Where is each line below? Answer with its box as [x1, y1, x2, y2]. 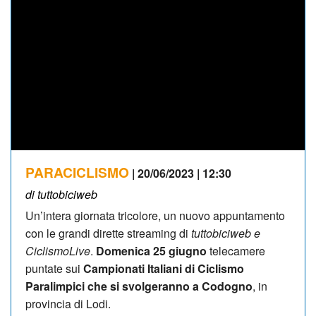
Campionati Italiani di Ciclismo [80, 260, 244, 276]
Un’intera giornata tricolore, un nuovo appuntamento [25, 207, 285, 224]
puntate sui [25, 260, 80, 276]
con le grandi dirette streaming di [25, 224, 191, 241]
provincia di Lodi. [25, 295, 111, 312]
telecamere [207, 242, 265, 259]
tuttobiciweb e [191, 224, 260, 241]
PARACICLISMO [25, 162, 129, 182]
